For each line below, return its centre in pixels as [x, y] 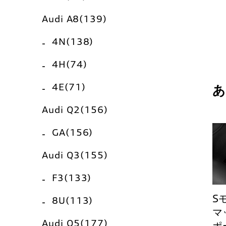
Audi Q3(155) [75, 155]
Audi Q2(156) [75, 109]
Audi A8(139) [74, 19]
